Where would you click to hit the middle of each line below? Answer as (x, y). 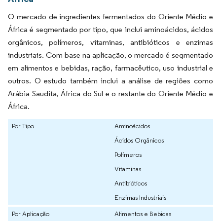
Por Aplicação (31, 214)
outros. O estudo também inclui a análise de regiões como (110, 81)
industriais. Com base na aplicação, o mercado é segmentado (110, 55)
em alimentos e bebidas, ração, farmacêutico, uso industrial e (110, 68)
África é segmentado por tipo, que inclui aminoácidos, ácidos (110, 30)
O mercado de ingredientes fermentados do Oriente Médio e (110, 17)
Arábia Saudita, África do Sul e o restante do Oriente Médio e (110, 94)
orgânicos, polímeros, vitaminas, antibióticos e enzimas (110, 42)
